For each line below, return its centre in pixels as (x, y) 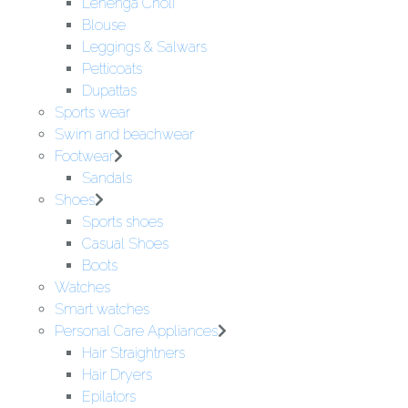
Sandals (107, 178)
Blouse (104, 25)
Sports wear (92, 112)
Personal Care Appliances (136, 331)
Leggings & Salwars (144, 47)
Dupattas (109, 91)
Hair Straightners (133, 353)
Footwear (84, 156)
